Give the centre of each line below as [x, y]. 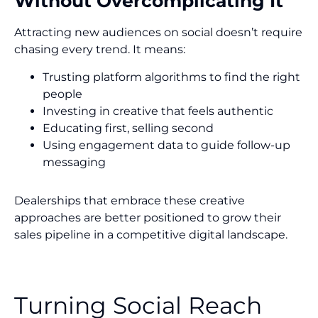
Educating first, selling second [128, 128]
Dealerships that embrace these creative [130, 200]
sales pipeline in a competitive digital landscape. [151, 234]
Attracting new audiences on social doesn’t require [158, 33]
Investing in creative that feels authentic [158, 111]
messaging [76, 162]
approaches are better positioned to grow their [148, 217]
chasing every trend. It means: [101, 50]
